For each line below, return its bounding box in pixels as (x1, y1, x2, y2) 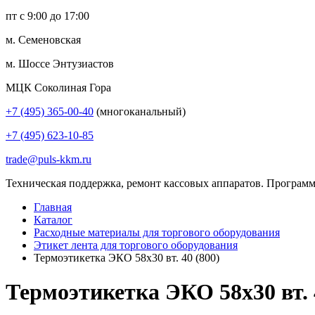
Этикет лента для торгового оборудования (34, 239, 238, 251)
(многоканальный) (94, 105, 186, 117)
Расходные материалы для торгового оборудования (34, 226, 280, 238)
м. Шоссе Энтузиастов (6, 58, 114, 70)
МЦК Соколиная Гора (6, 82, 111, 94)
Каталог (34, 214, 72, 226)
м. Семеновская (6, 34, 81, 46)
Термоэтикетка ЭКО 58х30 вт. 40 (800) (34, 252, 219, 264)
